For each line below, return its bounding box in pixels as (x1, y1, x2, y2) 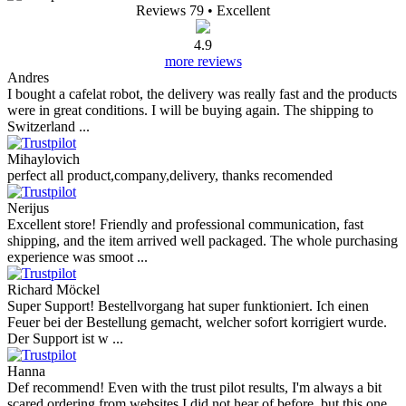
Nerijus (7, 200, 49, 217)
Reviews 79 (136, 3, 204, 19)
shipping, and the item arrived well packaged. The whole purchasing (7, 233, 398, 249)
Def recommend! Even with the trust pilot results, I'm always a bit (7, 380, 382, 396)
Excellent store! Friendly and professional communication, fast (7, 217, 363, 233)
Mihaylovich (7, 151, 80, 168)
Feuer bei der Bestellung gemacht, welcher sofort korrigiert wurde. (7, 314, 387, 331)
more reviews (164, 53, 242, 70)
